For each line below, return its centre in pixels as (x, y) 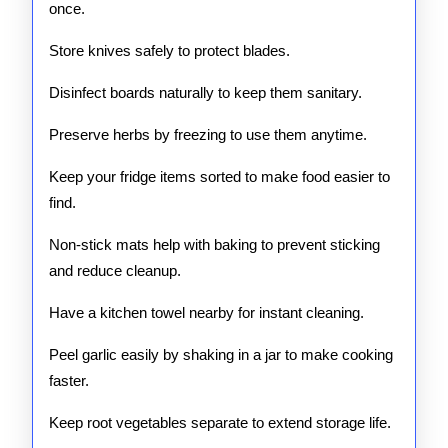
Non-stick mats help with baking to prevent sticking (214, 244)
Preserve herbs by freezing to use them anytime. (208, 134)
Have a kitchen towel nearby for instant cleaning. (206, 312)
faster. (69, 380)
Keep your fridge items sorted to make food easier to (219, 176)
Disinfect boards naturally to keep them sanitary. (205, 92)
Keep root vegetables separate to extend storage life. (220, 422)
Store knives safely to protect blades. (169, 50)
